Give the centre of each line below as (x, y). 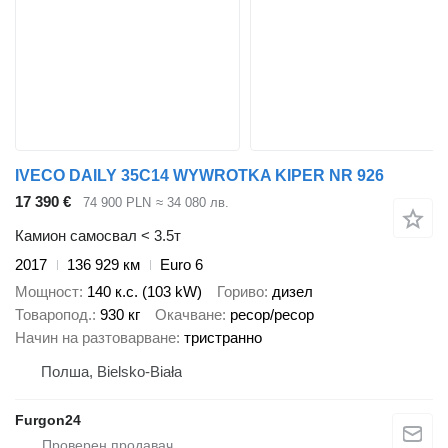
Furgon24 (48, 419)
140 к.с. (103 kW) (144, 291)
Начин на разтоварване (95, 337)
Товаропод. (53, 314)
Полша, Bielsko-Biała (111, 371)
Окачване (188, 314)
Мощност (47, 291)
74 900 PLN (117, 202)
